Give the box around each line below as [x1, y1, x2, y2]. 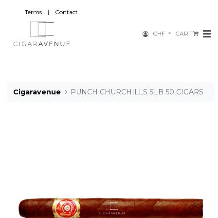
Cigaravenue [13, 87, 61, 96]
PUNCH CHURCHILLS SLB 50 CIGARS [71, 87, 204, 96]
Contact [55, 8, 78, 16]
